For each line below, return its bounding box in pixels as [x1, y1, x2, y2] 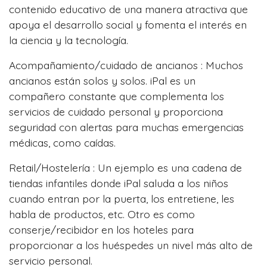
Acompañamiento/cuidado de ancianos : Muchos [9, 58, 243, 72]
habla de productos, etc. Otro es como [9, 207, 195, 221]
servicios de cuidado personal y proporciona [9, 105, 223, 119]
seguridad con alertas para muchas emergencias [9, 120, 244, 134]
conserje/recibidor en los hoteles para [9, 223, 194, 237]
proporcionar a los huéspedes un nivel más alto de [9, 238, 253, 252]
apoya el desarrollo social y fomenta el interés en [9, 18, 247, 32]
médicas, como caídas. [9, 136, 116, 150]
